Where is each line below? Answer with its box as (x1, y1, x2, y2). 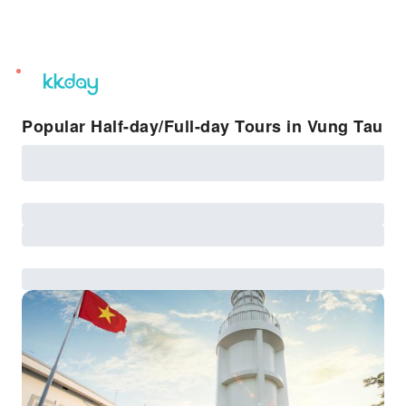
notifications (15, 90, 90, 108)
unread (15, 69, 59, 87)
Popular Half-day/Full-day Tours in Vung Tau (22, 114, 383, 138)
